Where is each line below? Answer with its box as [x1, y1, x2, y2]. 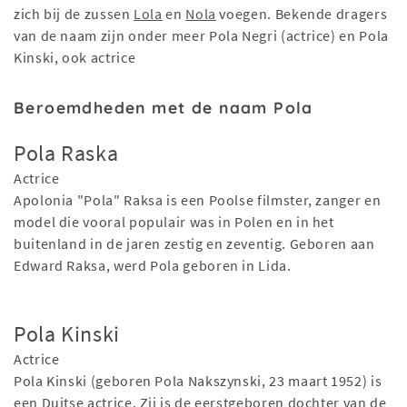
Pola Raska [14, 139, 119, 168]
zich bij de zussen [14, 5, 134, 24]
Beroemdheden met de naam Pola [14, 97, 313, 118]
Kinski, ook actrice [14, 48, 136, 67]
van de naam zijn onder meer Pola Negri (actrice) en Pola [14, 26, 389, 45]
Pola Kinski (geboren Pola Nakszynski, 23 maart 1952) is [14, 372, 382, 391]
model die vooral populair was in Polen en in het [14, 213, 334, 232]
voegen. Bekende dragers [215, 5, 388, 24]
